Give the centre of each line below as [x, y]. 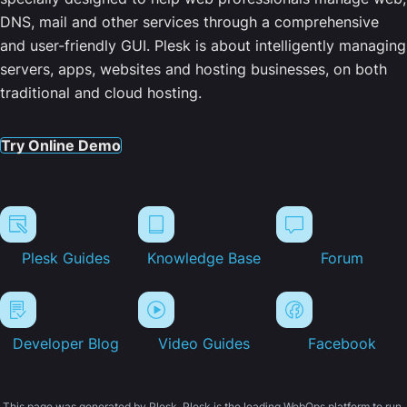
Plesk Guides [65, 258]
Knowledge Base [203, 258]
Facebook [342, 344]
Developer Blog [65, 344]
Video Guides [203, 344]
